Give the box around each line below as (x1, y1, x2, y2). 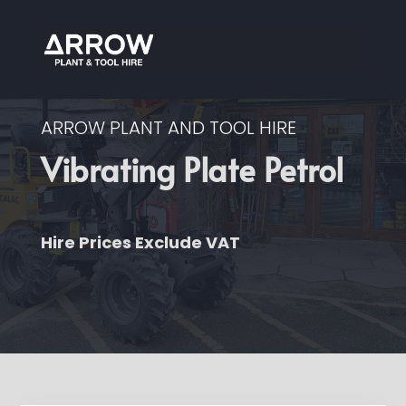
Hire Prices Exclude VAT (40, 231, 240, 254)
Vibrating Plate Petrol (40, 147, 343, 191)
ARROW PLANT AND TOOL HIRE (40, 115, 296, 140)
